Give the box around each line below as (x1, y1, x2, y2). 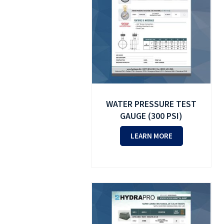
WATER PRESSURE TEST (106, 98, 197, 110)
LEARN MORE (130, 131, 172, 141)
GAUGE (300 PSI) (120, 110, 183, 122)
